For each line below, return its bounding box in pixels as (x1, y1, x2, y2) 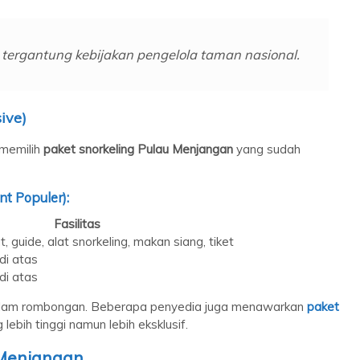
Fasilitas (53, 215, 100, 231)
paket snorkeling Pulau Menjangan (43, 141, 233, 157)
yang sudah (233, 141, 301, 157)
